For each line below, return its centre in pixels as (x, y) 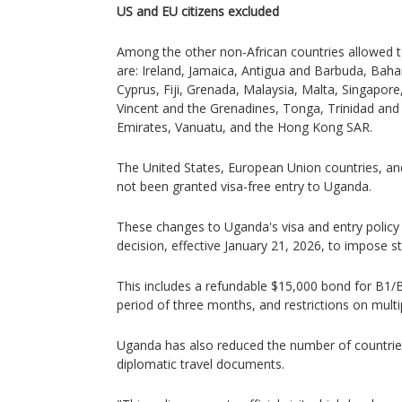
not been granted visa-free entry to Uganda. (244, 186)
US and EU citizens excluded (198, 11)
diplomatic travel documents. (201, 364)
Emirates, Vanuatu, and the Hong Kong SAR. (245, 127)
